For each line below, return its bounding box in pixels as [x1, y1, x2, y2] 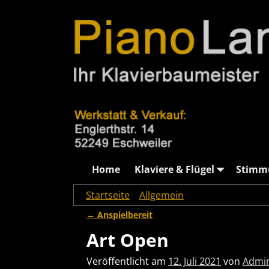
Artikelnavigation [86, 218, 202, 236]
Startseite [86, 189, 130, 202]
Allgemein [139, 189, 184, 202]
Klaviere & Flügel [134, 162, 214, 176]
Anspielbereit [95, 209, 153, 221]
